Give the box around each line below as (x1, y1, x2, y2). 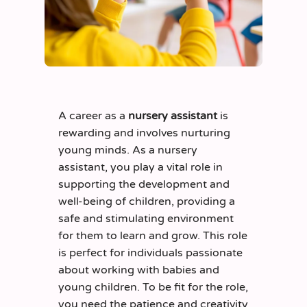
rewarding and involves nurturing (58, 125, 230, 140)
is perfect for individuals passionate (58, 245, 243, 260)
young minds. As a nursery (58, 143, 197, 157)
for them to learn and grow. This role (58, 228, 247, 243)
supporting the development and (58, 177, 230, 191)
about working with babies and (58, 262, 219, 277)
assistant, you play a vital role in (58, 160, 223, 174)
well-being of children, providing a (58, 194, 235, 208)
